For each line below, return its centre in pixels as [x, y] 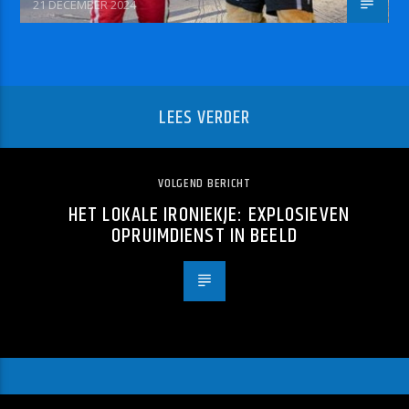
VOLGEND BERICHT [204, 183]
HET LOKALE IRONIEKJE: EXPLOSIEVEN [209, 215]
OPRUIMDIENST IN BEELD [204, 236]
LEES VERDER [204, 118]
